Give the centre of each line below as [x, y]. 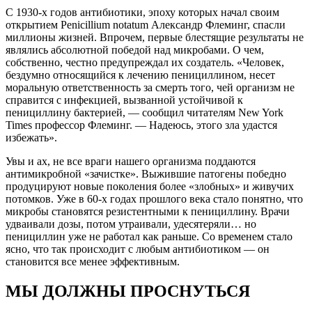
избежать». [31, 137]
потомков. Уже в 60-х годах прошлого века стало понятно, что [154, 198]
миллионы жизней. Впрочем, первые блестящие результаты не [155, 37]
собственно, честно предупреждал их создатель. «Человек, [145, 62]
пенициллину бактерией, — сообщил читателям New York [145, 112]
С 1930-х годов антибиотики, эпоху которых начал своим [142, 12]
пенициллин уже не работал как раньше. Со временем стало [149, 236]
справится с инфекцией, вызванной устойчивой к [124, 100]
